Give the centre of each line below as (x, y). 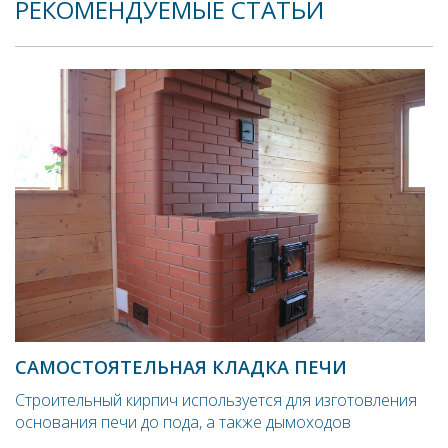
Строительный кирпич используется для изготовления (216, 399)
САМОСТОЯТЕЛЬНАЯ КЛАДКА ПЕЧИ (181, 366)
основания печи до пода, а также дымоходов (183, 421)
